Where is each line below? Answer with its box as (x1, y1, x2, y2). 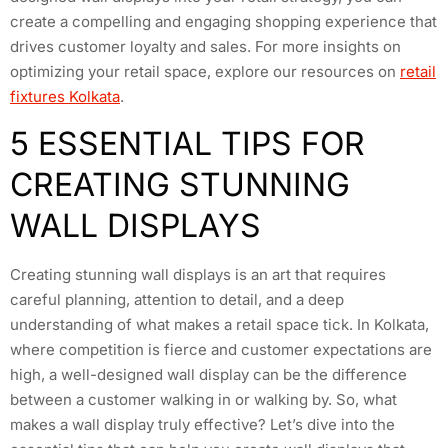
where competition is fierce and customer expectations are (10, 340, 432, 360)
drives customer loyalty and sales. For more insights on (10, 36, 401, 56)
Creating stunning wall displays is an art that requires (10, 265, 386, 285)
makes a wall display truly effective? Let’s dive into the (10, 415, 395, 435)
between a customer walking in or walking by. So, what (10, 390, 397, 410)
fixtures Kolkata (10, 86, 120, 106)
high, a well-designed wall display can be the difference (10, 365, 407, 385)
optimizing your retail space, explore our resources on (10, 61, 400, 81)
